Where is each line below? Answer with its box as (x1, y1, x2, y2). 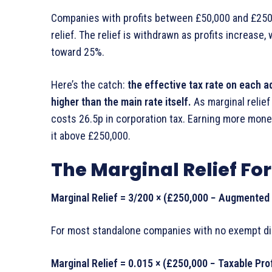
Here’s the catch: (51, 78, 127, 92)
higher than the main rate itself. (51, 95, 191, 109)
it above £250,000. (51, 129, 131, 143)
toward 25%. (51, 46, 104, 59)
